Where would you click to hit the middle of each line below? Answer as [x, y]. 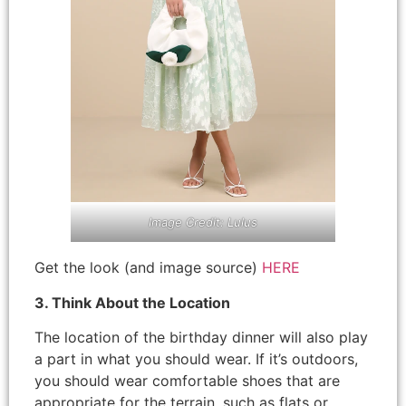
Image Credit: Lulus [203, 222]
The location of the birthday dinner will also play [201, 337]
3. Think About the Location [132, 302]
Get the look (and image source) [148, 268]
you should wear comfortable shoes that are [187, 381]
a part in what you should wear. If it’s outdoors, [196, 359]
